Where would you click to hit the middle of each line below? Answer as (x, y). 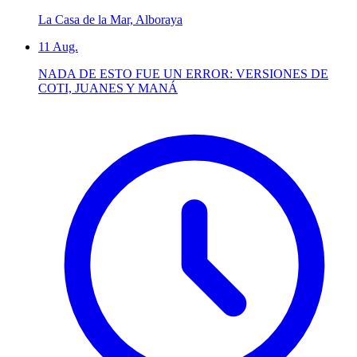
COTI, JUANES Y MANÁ (108, 88)
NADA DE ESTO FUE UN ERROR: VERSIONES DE (183, 74)
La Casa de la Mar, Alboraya (110, 20)
